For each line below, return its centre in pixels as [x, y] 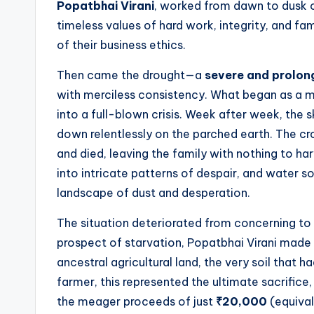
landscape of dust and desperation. [153, 193]
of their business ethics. [121, 45]
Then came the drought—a [131, 75]
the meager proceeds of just [136, 302]
